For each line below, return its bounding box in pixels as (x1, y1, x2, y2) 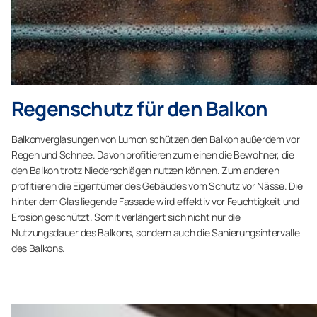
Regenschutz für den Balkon (11, 95, 268, 122)
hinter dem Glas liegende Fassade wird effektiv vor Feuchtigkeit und (11, 195, 299, 208)
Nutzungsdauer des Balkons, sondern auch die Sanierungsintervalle (11, 226, 300, 239)
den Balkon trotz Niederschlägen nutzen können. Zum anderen (11, 163, 279, 177)
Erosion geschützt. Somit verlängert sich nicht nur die (11, 210, 241, 224)
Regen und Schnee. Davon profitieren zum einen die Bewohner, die (11, 148, 294, 161)
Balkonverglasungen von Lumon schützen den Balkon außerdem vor (11, 132, 300, 146)
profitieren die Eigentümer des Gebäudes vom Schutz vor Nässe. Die (11, 179, 303, 192)
